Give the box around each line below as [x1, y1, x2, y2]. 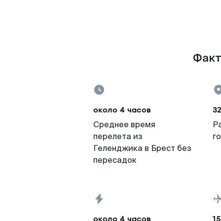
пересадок [93, 155, 137, 165]
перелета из [93, 131, 143, 142]
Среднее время [93, 119, 155, 130]
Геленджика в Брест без [93, 143, 191, 153]
